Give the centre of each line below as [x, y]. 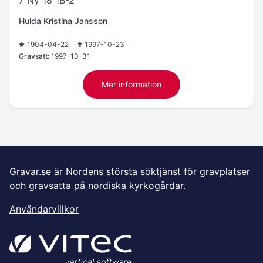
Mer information [131, 84]
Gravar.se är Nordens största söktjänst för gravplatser [130, 171]
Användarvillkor [44, 209]
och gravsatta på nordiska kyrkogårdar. [97, 185]
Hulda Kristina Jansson [63, 21]
